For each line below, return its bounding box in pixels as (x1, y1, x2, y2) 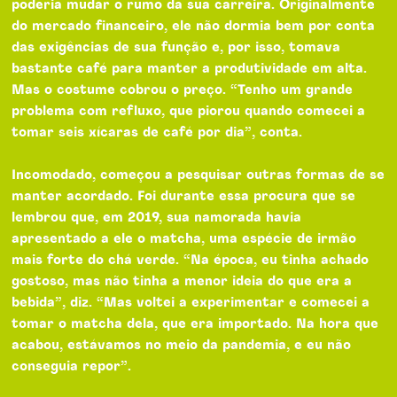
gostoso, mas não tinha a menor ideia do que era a (12, 275, 353, 288)
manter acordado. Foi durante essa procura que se (12, 190, 356, 203)
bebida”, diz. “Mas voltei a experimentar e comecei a (12, 296, 370, 309)
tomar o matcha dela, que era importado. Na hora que (12, 317, 379, 331)
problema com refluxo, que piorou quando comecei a (12, 105, 366, 118)
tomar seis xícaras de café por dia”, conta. (12, 126, 303, 139)
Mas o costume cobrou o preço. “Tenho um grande (12, 83, 354, 97)
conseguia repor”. (12, 360, 132, 373)
